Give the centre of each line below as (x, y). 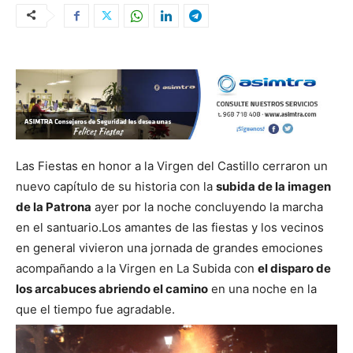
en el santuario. (59, 228)
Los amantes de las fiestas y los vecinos (213, 228)
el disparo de (294, 269)
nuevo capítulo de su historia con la (116, 187)
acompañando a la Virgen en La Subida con (137, 269)
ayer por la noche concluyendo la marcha (207, 207)
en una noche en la (262, 289)
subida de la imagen (273, 187)
